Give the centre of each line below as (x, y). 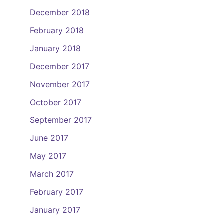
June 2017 (49, 138)
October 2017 (56, 102)
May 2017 (48, 156)
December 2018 (60, 12)
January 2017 (55, 210)
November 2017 (60, 84)
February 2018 (57, 30)
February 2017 (56, 192)
